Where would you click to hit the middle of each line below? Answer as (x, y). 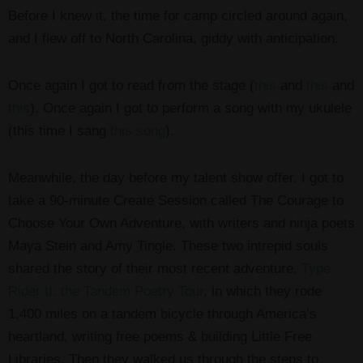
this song (138, 130)
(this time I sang (59, 130)
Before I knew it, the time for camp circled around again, (178, 15)
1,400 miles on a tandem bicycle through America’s (162, 314)
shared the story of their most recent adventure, (155, 268)
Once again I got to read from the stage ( (131, 85)
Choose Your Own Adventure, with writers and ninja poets (181, 223)
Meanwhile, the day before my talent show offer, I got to (176, 177)
